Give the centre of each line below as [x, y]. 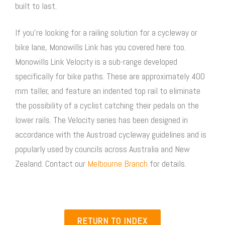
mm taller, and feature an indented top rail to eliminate [108, 91]
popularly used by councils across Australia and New [102, 149]
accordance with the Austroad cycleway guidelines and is [111, 135]
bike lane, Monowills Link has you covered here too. [100, 47]
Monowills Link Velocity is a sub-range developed [96, 62]
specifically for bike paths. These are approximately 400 [110, 76]
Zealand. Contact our [50, 164]
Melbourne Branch [117, 164]
